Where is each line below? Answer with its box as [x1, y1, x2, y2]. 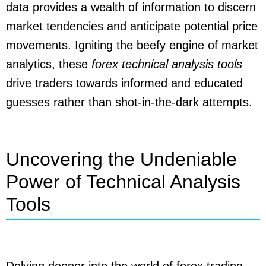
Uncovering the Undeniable [6, 148, 237, 170]
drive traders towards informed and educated [6, 76, 243, 90]
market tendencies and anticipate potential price [6, 19, 258, 33]
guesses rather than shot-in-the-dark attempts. [6, 95, 252, 109]
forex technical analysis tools [91, 57, 242, 71]
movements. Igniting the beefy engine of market [6, 38, 258, 52]
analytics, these [6, 57, 91, 71]
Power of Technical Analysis [6, 170, 240, 192]
